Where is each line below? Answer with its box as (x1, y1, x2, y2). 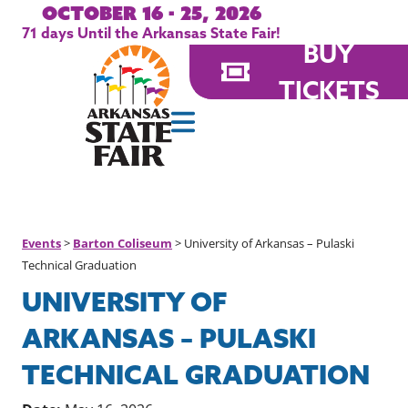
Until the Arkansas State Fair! (74, 24, 281, 42)
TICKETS (278, 75, 380, 106)
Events (22, 235, 62, 252)
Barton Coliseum (73, 235, 173, 252)
